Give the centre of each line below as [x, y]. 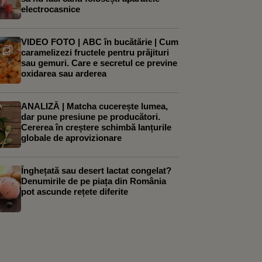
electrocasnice [51, 9]
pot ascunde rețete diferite [75, 192]
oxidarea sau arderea [64, 73]
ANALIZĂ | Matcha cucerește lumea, [94, 106]
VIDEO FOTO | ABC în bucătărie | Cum [100, 42]
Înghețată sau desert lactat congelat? [96, 170]
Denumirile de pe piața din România [94, 181]
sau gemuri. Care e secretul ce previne [99, 63]
